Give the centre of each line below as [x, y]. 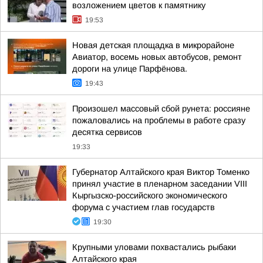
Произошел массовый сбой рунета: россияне [161, 109]
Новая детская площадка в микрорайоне [153, 45]
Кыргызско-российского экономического [150, 195]
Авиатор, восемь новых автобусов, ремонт [157, 57]
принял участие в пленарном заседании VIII [160, 184]
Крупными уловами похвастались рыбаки [154, 247]
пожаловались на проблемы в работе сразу [159, 120]
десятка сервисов [107, 132]
